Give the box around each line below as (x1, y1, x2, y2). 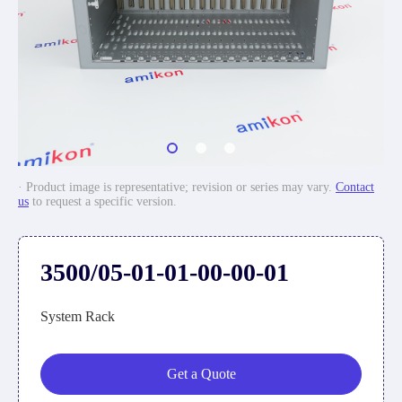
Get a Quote (166, 366, 236, 381)
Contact (336, 180, 374, 194)
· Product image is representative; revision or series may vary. (18, 180, 336, 194)
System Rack (40, 309, 115, 324)
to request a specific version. (29, 195, 177, 208)
